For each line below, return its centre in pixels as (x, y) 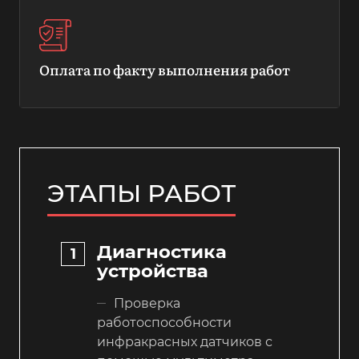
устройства (153, 270)
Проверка (147, 303)
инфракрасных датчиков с (185, 341)
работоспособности (164, 322)
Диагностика (162, 251)
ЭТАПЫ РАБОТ (141, 193)
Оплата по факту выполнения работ (165, 69)
